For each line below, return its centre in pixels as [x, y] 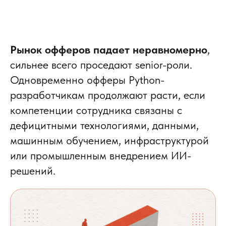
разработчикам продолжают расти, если [108, 95]
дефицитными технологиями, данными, [104, 125]
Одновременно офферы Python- [87, 79]
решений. [33, 170]
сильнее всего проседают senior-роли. [101, 64]
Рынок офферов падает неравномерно [109, 49]
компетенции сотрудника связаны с [96, 110]
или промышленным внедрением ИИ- [101, 155]
